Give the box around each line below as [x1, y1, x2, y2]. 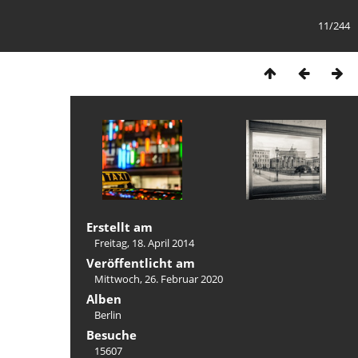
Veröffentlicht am [86, 255, 195, 271]
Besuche [86, 327, 137, 343]
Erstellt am [86, 219, 153, 235]
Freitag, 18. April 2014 [94, 236, 194, 250]
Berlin [94, 308, 121, 322]
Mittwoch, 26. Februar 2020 [94, 272, 223, 286]
